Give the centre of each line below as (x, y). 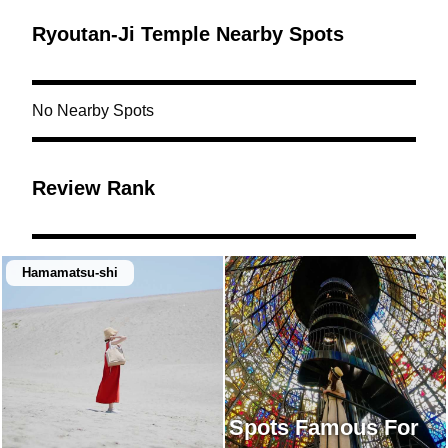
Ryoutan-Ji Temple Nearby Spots (188, 34)
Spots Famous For (324, 427)
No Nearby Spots (93, 110)
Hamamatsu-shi (70, 272)
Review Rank (93, 188)
